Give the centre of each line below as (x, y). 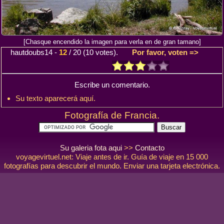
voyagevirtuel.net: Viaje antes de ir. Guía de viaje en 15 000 (112, 157)
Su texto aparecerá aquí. (55, 98)
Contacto (149, 148)
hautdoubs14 (31, 52)
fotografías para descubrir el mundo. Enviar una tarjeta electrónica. (112, 166)
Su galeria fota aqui (91, 148)
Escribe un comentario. (112, 84)
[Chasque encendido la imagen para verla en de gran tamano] (112, 42)
